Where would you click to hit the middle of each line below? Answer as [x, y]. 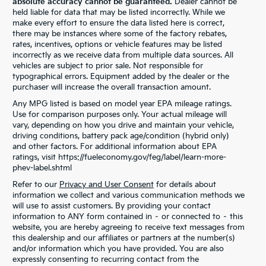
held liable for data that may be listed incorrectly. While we [118, 12]
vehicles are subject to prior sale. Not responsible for [107, 66]
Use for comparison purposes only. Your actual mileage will [119, 114]
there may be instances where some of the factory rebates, [119, 34]
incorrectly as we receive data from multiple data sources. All [123, 55]
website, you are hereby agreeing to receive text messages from [128, 227]
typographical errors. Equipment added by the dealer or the [121, 76]
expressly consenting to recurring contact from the [105, 259]
